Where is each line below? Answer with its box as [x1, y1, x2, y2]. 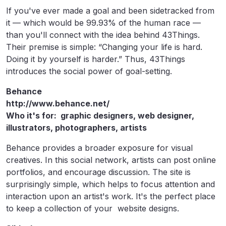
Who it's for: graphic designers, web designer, [6, 110, 194, 121]
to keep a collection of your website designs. [6, 203, 179, 214]
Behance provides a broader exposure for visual [6, 143, 193, 153]
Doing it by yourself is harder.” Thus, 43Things [6, 54, 185, 65]
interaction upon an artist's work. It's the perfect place [6, 191, 215, 202]
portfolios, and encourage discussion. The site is [6, 167, 191, 178]
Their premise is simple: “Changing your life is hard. [6, 42, 202, 52]
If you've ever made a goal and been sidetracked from [6, 6, 214, 16]
